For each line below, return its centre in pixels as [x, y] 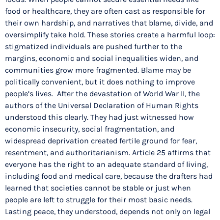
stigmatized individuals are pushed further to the [94, 47]
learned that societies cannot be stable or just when [98, 188]
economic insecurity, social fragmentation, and [90, 129]
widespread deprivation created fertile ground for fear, [101, 141]
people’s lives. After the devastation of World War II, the [102, 94]
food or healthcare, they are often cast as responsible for [105, 11]
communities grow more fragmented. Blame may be [98, 70]
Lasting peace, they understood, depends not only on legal [108, 212]
